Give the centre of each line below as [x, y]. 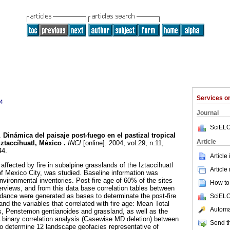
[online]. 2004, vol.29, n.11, [122, 143]
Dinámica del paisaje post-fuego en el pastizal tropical [89, 136]
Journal [208, 113]
